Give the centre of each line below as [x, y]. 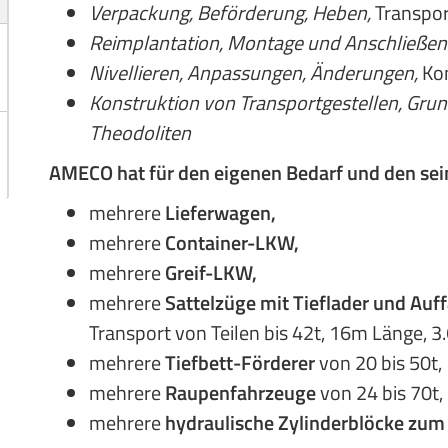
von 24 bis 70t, [379, 392]
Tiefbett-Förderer [242, 362]
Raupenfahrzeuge [240, 392]
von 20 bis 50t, [380, 362]
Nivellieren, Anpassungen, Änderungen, [255, 72]
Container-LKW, [232, 242]
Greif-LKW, [211, 272]
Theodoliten [140, 132]
